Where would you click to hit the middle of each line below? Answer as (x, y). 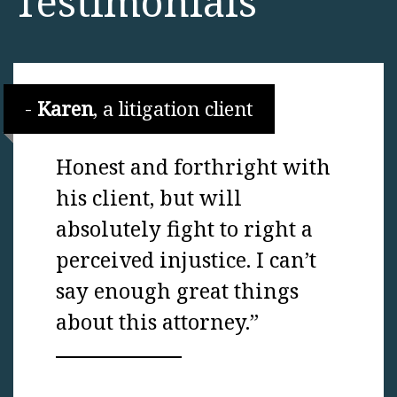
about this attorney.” (157, 322)
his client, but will (149, 198)
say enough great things (177, 291)
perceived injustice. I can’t (186, 260)
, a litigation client (173, 109)
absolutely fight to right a (184, 229)
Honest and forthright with (193, 167)
